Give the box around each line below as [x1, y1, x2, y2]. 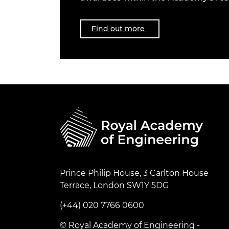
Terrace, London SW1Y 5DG [60, 180, 169, 190]
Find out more [91, 24, 147, 34]
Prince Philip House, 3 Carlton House [60, 168, 209, 178]
